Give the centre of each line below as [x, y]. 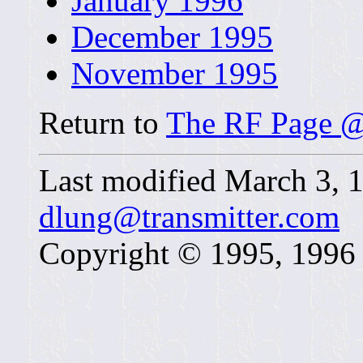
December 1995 [172, 36]
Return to [102, 122]
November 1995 [175, 73]
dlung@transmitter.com [189, 216]
